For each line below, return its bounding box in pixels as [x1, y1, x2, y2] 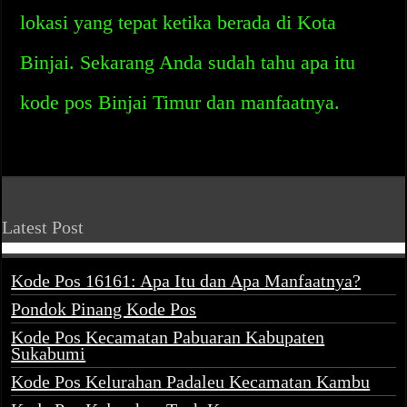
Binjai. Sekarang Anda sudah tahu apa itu [20, 51, 356, 74]
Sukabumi [11, 343, 86, 363]
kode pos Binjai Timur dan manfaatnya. [20, 91, 341, 114]
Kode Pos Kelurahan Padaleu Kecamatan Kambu [11, 372, 371, 392]
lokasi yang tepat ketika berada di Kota [20, 11, 337, 34]
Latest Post [2, 217, 84, 237]
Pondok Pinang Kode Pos [11, 299, 197, 319]
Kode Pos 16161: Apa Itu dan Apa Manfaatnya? [11, 271, 362, 291]
